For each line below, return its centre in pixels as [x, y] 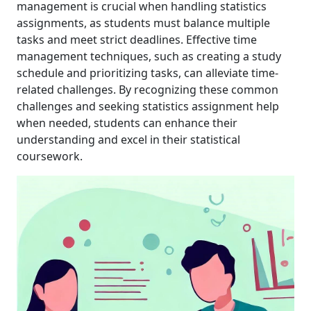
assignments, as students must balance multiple [143, 23]
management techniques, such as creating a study [149, 56]
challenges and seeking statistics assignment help [148, 106]
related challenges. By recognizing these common [148, 90]
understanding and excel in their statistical [128, 140]
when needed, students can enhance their [127, 123]
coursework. [50, 156]
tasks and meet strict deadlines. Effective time [137, 40]
